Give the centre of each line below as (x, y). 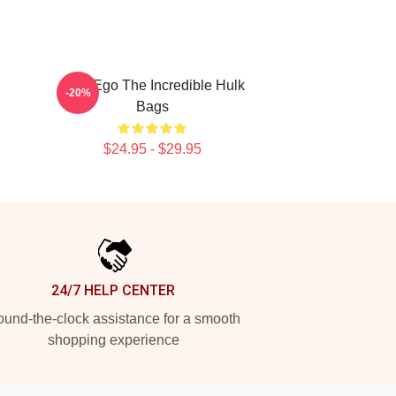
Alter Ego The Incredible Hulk (152, 85)
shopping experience (113, 340)
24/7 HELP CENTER (113, 290)
